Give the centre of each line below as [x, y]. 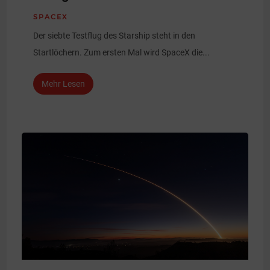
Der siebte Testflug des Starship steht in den [115, 36]
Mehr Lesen [64, 84]
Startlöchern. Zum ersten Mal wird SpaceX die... [122, 53]
